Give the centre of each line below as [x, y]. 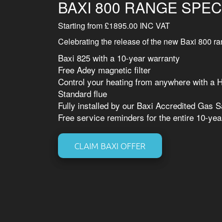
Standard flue [84, 93]
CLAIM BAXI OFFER [110, 145]
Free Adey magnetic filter [104, 69]
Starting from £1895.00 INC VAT [114, 25]
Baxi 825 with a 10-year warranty [120, 57]
